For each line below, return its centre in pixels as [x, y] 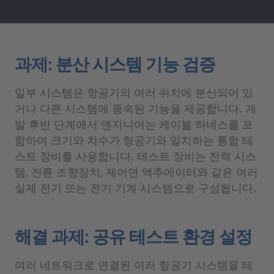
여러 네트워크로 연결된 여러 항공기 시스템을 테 [134, 265]
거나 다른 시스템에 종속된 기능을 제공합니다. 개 [135, 109]
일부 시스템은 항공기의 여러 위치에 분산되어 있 [134, 93]
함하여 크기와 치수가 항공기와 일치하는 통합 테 [134, 140]
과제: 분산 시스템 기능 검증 [115, 64]
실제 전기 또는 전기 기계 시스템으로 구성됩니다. [135, 188]
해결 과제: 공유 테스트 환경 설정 [133, 236]
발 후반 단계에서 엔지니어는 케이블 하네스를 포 [134, 124]
